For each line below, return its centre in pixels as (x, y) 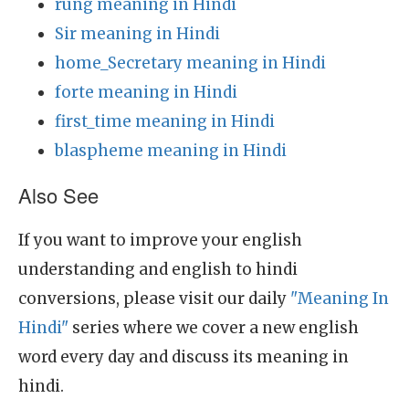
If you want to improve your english (160, 240)
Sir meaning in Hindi (137, 34)
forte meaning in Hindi (146, 92)
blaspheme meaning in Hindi (171, 151)
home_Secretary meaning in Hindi (190, 63)
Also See (58, 195)
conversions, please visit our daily (154, 299)
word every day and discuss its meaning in (184, 357)
